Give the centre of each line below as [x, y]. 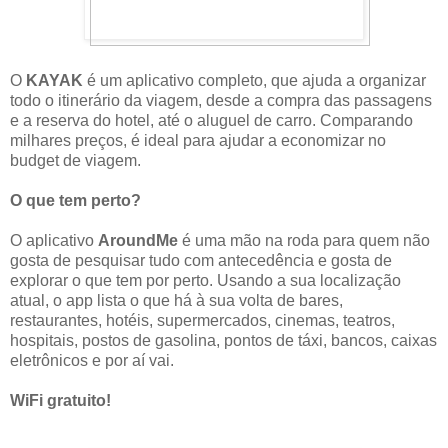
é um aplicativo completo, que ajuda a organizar [254, 80]
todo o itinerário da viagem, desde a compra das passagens [221, 100]
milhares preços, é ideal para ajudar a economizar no [198, 140]
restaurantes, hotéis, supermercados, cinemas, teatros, [202, 320]
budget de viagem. [75, 160]
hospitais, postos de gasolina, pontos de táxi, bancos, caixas [223, 340]
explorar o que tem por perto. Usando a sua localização [205, 280]
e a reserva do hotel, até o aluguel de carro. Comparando [211, 120]
